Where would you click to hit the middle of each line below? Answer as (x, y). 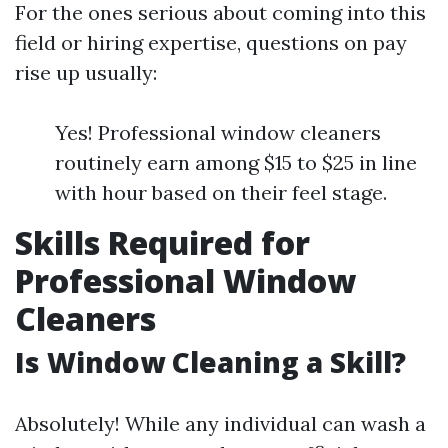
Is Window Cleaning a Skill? (210, 362)
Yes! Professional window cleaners (218, 132)
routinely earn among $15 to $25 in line (236, 162)
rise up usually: (86, 72)
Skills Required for (162, 242)
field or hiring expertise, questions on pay (211, 42)
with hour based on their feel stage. (221, 192)
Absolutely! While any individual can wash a (220, 423)
